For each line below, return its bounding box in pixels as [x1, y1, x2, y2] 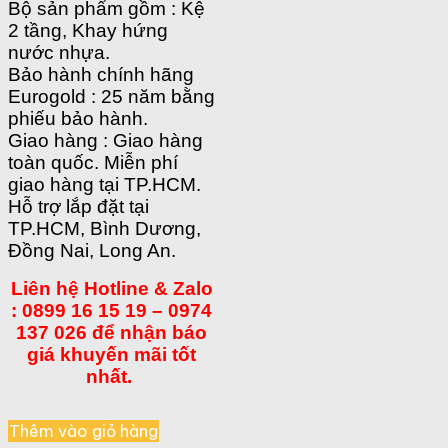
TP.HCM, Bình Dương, [8, 217, 201, 239]
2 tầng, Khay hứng [8, 19, 168, 41]
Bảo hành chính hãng [8, 63, 194, 85]
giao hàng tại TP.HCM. [8, 173, 201, 195]
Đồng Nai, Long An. [8, 239, 176, 261]
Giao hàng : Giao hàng [8, 129, 203, 151]
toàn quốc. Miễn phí [8, 151, 178, 173]
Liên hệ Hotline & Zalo [10, 277, 213, 299]
